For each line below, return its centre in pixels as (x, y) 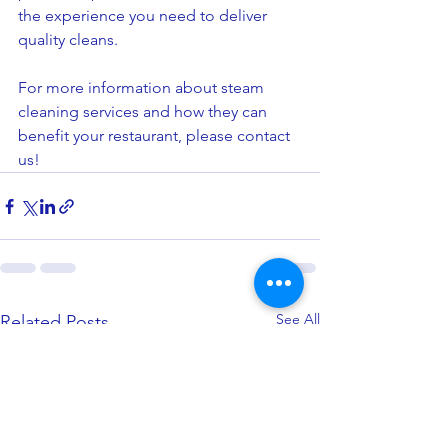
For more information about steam (143, 87)
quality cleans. (68, 39)
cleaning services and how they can (144, 111)
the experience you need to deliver (144, 15)
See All (298, 319)
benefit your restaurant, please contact (156, 135)
